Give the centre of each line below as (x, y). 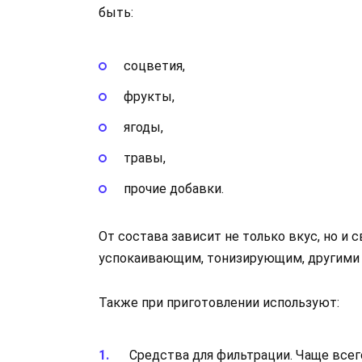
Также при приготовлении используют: (219, 302)
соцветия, (154, 65)
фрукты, (149, 96)
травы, (144, 158)
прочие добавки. (173, 189)
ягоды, (143, 128)
